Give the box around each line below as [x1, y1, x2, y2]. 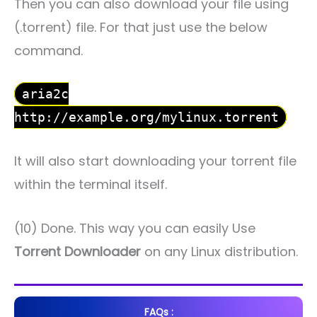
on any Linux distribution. [141, 243, 298, 261]
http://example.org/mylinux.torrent [14, 110, 279, 125]
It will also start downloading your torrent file [14, 152, 296, 171]
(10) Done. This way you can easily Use [14, 219, 255, 238]
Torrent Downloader [14, 243, 141, 261]
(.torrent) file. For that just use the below [14, 18, 267, 36]
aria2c [22, 86, 69, 102]
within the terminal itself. [14, 175, 167, 194]
